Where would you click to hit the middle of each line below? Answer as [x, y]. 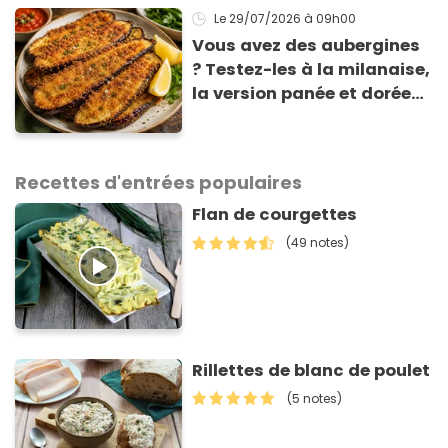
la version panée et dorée [302, 93]
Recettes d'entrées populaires [158, 183]
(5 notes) [315, 398]
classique [235, 141]
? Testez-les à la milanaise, [311, 69]
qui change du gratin [285, 117]
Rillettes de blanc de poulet [311, 370]
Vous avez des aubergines [306, 45]
